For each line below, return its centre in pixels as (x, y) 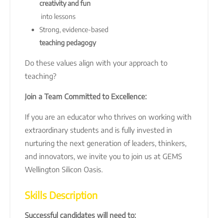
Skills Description (61, 195)
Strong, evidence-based (75, 29)
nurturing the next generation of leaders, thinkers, (106, 143)
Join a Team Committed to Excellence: (86, 96)
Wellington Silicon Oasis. (64, 169)
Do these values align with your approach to (96, 63)
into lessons (57, 16)
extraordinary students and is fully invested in (99, 130)
